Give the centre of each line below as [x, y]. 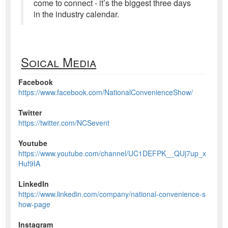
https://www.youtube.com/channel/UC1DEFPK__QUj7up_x [112, 153]
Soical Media [59, 62]
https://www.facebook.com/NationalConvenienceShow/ [106, 92]
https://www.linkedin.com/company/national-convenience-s [112, 194]
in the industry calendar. [77, 14]
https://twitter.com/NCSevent [64, 122]
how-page [35, 204]
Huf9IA [30, 163]
